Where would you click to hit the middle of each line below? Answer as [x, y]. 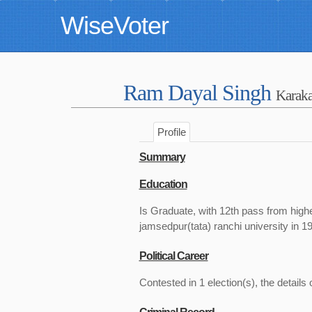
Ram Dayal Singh [200, 93]
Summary [162, 157]
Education [163, 184]
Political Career [173, 256]
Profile [171, 132]
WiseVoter [115, 25]
